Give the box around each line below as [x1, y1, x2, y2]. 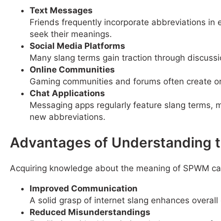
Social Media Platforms [30, 40, 125, 51]
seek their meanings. [30, 29, 112, 39]
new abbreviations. [30, 111, 106, 122]
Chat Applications [30, 88, 105, 98]
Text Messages [30, 5, 93, 15]
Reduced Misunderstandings [30, 207, 150, 217]
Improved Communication [30, 183, 138, 193]
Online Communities [30, 64, 115, 74]
